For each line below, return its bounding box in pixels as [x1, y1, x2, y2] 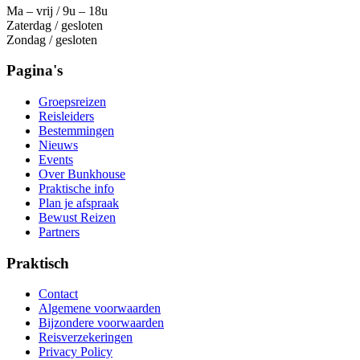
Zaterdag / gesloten [6, 18, 103, 32]
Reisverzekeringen [39, 330, 133, 345]
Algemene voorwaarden [39, 301, 161, 316]
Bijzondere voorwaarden [39, 316, 164, 330]
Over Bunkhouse [39, 167, 125, 181]
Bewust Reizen [39, 211, 116, 224]
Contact [39, 287, 78, 301]
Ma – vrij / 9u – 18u [6, 3, 108, 18]
